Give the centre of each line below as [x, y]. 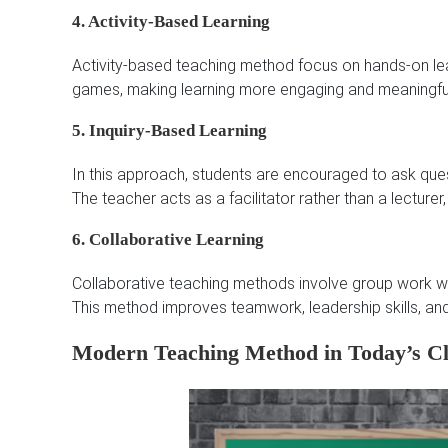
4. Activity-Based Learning [171, 22]
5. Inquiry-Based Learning [169, 131]
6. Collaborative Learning [168, 240]
